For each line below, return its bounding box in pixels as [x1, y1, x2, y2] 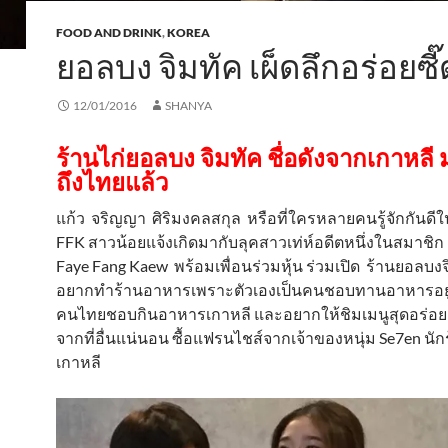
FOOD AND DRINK [56, 25, 162, 40]
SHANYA [165, 98, 212, 113]
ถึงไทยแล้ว [56, 167, 168, 196]
